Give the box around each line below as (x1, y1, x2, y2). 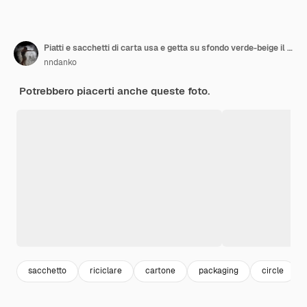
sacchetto (28, 265, 66, 277)
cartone (145, 265, 175, 277)
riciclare (90, 265, 122, 277)
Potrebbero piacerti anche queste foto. (19, 84, 210, 97)
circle (262, 265, 284, 277)
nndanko (44, 56, 77, 68)
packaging (199, 265, 238, 277)
